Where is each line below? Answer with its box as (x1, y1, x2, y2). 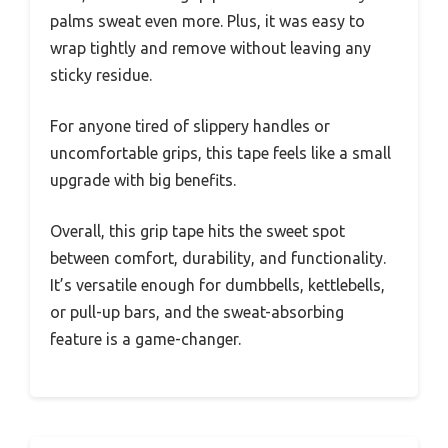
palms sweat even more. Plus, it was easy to (50, 12, 365, 30)
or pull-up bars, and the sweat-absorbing (50, 303, 344, 321)
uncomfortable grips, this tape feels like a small (50, 144, 391, 162)
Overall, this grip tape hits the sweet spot (50, 222, 345, 240)
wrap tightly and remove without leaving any (50, 39, 371, 57)
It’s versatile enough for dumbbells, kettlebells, (50, 276, 385, 294)
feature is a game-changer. (50, 330, 241, 348)
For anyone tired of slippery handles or (50, 117, 330, 135)
